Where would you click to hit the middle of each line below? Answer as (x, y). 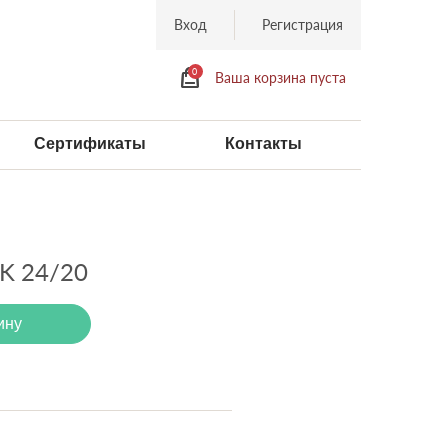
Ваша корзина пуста (280, 77)
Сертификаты (90, 143)
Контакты (263, 143)
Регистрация (302, 24)
